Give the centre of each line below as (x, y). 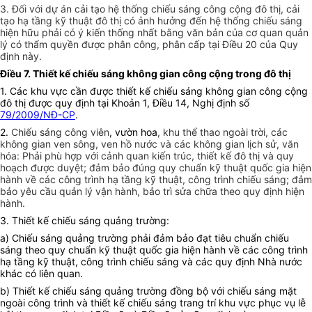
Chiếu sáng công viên (60, 132)
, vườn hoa (133, 132)
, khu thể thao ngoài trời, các (223, 132)
